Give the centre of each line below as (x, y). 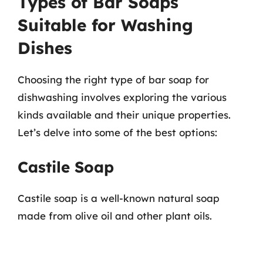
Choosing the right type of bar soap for (113, 80)
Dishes (45, 48)
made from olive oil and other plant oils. (115, 215)
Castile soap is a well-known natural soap (119, 198)
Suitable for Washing (105, 25)
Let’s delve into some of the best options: (117, 132)
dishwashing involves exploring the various (122, 97)
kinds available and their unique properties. (124, 115)
